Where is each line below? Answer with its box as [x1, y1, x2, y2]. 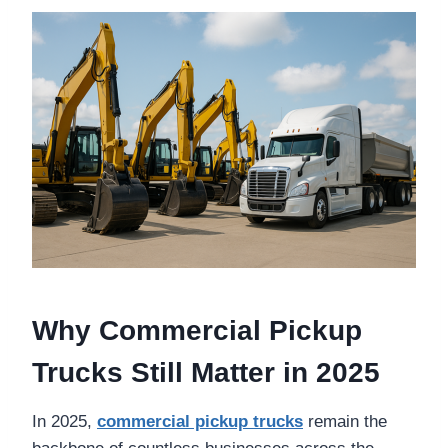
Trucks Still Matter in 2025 [32, 356, 380, 388]
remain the [303, 411, 387, 431]
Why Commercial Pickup [32, 314, 362, 346]
